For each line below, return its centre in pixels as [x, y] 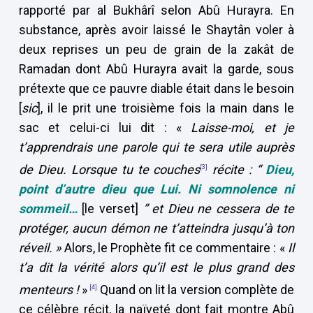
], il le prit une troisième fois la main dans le [166, 108]
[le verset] [112, 209]
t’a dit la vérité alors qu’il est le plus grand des [156, 267]
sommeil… [50, 209]
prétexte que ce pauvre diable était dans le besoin [156, 88]
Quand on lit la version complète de [196, 290]
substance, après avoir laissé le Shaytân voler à [156, 30]
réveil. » [40, 248]
